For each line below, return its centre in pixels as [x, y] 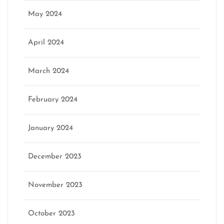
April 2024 [46, 43]
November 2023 [55, 185]
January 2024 [50, 128]
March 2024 [48, 71]
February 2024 [53, 100]
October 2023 [51, 214]
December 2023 [55, 157]
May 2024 [45, 14]
